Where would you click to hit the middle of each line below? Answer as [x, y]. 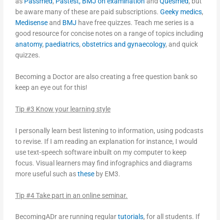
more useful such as [47, 174]
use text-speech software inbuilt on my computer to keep [101, 152]
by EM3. [108, 174]
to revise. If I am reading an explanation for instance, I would [107, 141]
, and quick [182, 44]
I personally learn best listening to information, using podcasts [110, 130]
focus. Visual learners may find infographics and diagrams [105, 163]
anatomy [29, 44]
